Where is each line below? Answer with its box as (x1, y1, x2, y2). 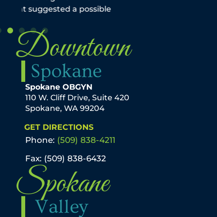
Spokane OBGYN (25, 82, 93, 92)
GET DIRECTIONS (24, 123, 93, 132)
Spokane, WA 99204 (25, 104, 107, 113)
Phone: (25, 135, 57, 145)
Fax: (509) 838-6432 (25, 154, 106, 164)
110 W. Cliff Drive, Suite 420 (25, 93, 129, 103)
